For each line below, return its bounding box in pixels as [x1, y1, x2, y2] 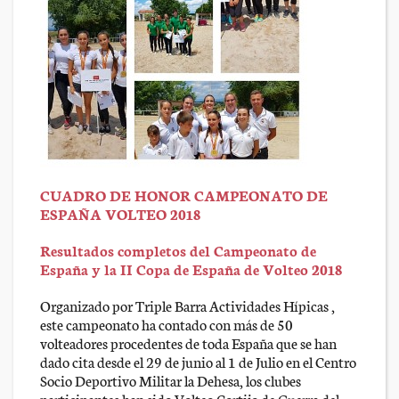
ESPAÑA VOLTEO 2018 [40, 203, 200, 224]
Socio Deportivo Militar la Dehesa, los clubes [40, 370, 301, 391]
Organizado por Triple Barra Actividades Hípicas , [40, 295, 335, 316]
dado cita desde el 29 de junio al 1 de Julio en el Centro [40, 351, 356, 372]
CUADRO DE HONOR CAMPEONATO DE [40, 184, 328, 206]
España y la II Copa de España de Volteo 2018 [40, 258, 342, 280]
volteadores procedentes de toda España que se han [40, 332, 337, 354]
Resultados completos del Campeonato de [40, 240, 316, 261]
